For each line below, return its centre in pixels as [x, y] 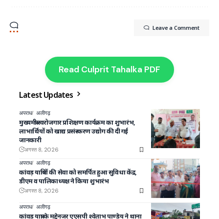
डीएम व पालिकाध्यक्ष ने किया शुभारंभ [64, 181]
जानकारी [30, 140]
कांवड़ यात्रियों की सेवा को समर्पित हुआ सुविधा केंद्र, [78, 172]
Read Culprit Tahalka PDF [109, 70]
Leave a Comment [176, 28]
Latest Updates [47, 95]
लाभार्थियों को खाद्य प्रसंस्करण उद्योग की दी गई [74, 131]
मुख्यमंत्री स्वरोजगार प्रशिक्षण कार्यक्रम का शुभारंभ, [77, 122]
